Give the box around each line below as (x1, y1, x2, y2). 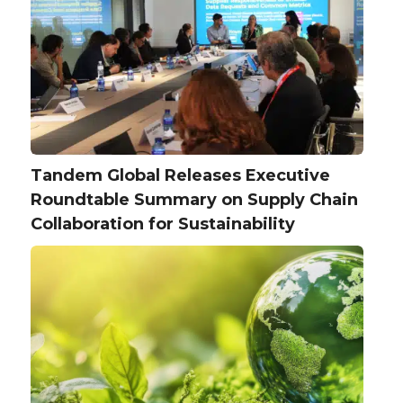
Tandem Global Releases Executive (30, 166, 330, 185)
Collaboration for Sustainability (30, 214, 295, 234)
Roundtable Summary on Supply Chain (30, 190, 358, 210)
